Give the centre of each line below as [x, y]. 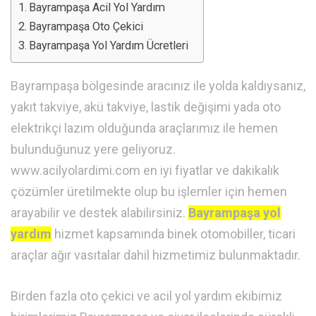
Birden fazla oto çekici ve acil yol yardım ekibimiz [146, 296]
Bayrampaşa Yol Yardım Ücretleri [109, 46]
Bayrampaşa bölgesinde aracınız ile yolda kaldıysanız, [158, 86]
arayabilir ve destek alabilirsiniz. [99, 213]
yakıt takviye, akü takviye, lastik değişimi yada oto [146, 107]
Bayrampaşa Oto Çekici [86, 27]
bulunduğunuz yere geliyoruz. [93, 150]
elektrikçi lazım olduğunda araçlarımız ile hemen [144, 128]
